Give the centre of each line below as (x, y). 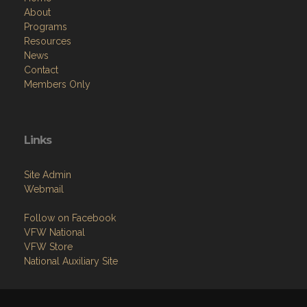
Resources (48, 41)
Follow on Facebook (70, 218)
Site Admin (48, 175)
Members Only (57, 84)
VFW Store (48, 247)
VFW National (54, 232)
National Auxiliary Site (71, 261)
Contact (41, 70)
